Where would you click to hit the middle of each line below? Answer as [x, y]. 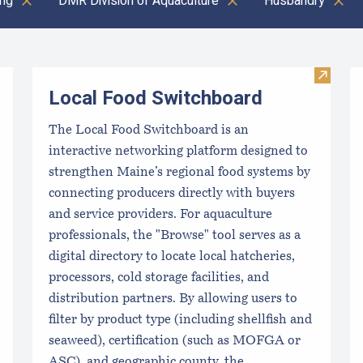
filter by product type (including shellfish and [180, 320]
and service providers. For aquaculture [160, 214]
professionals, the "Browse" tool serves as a [175, 235]
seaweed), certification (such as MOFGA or [175, 341]
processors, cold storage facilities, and [159, 278]
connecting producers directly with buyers [172, 193]
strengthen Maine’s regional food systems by [179, 172]
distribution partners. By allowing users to [173, 299]
